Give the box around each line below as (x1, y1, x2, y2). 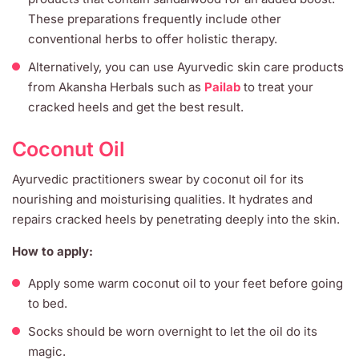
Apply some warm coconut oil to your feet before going (28, 276, 343, 291)
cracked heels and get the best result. (28, 99, 244, 115)
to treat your (240, 79, 313, 95)
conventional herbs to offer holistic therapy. (28, 31, 277, 46)
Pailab (204, 79, 240, 95)
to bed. (28, 296, 67, 311)
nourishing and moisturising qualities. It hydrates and (12, 192, 313, 207)
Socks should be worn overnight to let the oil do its (28, 324, 317, 339)
